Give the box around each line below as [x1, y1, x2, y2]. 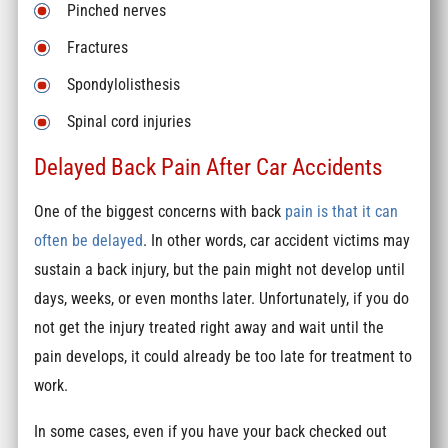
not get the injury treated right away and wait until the [34, 318, 385, 338]
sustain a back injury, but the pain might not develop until [34, 260, 406, 280]
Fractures [67, 38, 129, 58]
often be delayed [34, 231, 144, 251]
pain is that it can [281, 202, 399, 222]
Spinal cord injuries [67, 112, 192, 132]
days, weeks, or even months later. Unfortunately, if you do [34, 289, 410, 309]
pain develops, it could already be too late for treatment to [34, 347, 413, 367]
